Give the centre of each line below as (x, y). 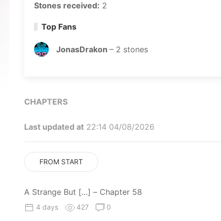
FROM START (61, 162)
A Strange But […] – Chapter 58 (83, 192)
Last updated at (54, 127)
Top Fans (59, 27)
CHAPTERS (46, 102)
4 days (48, 207)
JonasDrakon (83, 49)
